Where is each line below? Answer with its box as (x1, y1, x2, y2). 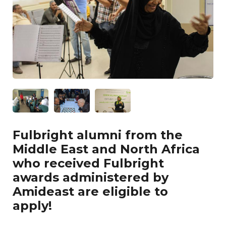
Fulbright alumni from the (13, 127, 183, 142)
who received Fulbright (13, 155, 164, 171)
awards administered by (13, 169, 168, 185)
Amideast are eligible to (13, 184, 168, 199)
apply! (13, 198, 52, 213)
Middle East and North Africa (13, 141, 200, 156)
